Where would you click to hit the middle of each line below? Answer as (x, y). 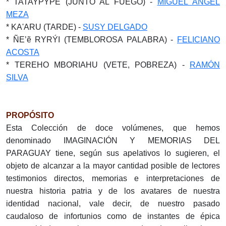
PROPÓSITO (30, 116)
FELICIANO (199, 40)
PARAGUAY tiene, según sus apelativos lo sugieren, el (113, 153)
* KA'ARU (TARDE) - (44, 27)
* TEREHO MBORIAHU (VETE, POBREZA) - (98, 65)
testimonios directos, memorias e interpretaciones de (113, 179)
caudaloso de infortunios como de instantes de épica (113, 216)
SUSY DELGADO (115, 27)
